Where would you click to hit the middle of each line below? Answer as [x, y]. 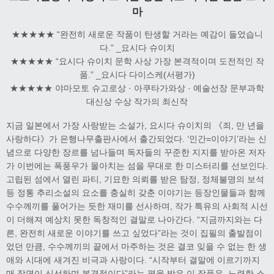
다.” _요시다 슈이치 [137, 48]
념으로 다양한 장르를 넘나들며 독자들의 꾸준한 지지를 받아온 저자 [136, 152]
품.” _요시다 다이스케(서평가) [137, 75]
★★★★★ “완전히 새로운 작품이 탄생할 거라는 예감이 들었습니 [137, 34]
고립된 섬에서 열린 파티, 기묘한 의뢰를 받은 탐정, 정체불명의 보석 [135, 179]
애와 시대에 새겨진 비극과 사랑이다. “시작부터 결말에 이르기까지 [133, 260]
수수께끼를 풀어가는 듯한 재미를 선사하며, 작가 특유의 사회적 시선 [137, 206]
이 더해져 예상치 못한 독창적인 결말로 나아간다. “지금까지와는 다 [134, 219]
